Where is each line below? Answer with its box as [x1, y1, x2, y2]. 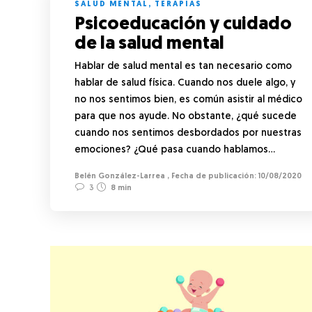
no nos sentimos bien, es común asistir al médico [75, 94, 302, 105]
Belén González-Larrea [75, 172, 165, 180]
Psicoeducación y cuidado [75, 15, 292, 34]
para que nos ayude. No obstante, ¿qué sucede [75, 111, 297, 122]
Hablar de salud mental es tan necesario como [75, 61, 292, 72]
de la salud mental [75, 34, 228, 54]
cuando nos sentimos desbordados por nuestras [75, 127, 302, 139]
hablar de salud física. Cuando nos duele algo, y [75, 77, 295, 88]
